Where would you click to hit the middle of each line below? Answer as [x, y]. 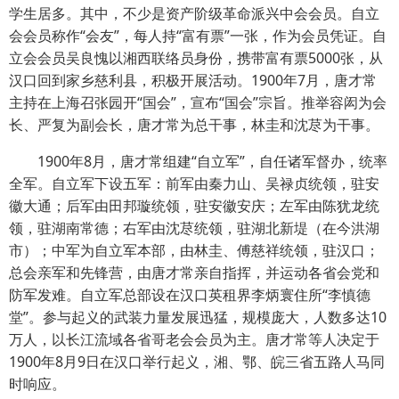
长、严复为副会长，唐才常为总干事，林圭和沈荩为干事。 [194, 124]
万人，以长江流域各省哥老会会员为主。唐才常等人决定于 [194, 339]
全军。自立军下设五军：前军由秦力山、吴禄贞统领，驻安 [194, 183]
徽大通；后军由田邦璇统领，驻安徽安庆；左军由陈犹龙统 [194, 205]
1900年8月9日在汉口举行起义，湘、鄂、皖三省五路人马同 [197, 361]
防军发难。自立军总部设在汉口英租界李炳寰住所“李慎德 [190, 294]
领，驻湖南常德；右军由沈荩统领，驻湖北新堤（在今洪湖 [194, 228]
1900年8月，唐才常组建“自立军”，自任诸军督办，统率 [198, 161]
